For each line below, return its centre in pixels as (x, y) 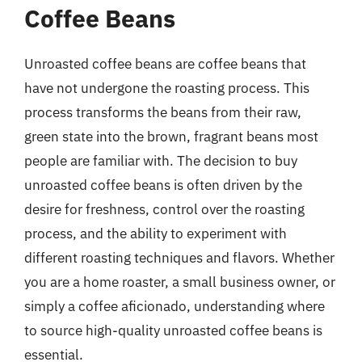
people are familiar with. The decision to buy (161, 161)
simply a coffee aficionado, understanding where (175, 306)
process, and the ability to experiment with (156, 234)
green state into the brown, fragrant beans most (171, 137)
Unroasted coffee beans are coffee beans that (165, 64)
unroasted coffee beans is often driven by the (163, 185)
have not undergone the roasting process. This (167, 88)
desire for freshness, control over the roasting (164, 209)
